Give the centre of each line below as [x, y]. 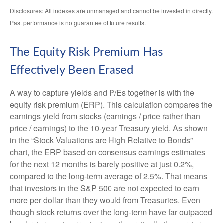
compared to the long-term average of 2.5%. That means [109, 176]
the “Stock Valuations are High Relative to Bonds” [106, 140]
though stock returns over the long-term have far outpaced [111, 212]
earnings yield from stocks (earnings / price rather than [105, 116]
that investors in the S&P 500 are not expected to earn [105, 188]
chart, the [27, 152]
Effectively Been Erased [72, 70]
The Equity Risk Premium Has [86, 52]
